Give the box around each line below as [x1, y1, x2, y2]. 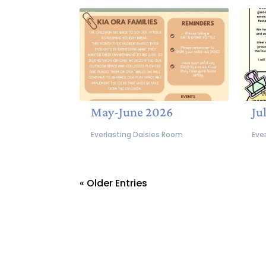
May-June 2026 [91, 104, 173, 120]
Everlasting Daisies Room [91, 129, 183, 140]
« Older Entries [80, 176, 148, 191]
